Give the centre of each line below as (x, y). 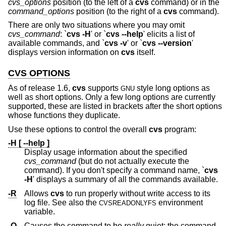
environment (180, 202)
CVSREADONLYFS (128, 203)
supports (103, 88)
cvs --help (125, 34)
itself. (145, 52)
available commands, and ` (56, 43)
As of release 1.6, (40, 88)
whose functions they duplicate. (64, 116)
